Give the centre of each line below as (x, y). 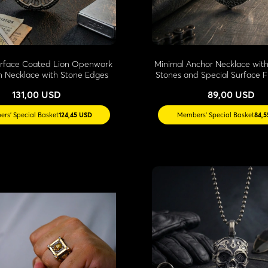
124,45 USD (75, 115)
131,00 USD (37, 94)
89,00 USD (232, 94)
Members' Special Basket (216, 115)
